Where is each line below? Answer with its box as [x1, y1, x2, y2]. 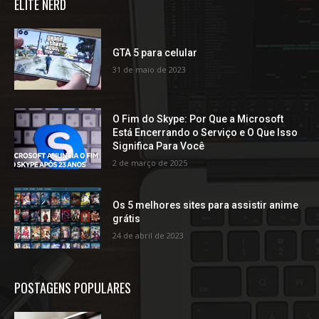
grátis [113, 212, 141, 224]
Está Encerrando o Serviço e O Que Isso [113, 126, 298, 138]
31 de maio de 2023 [113, 63, 187, 75]
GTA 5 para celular [113, 46, 198, 58]
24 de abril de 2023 [113, 229, 184, 241]
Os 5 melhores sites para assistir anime [113, 199, 299, 211]
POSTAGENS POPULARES [14, 278, 131, 298]
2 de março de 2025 [113, 157, 188, 168]
